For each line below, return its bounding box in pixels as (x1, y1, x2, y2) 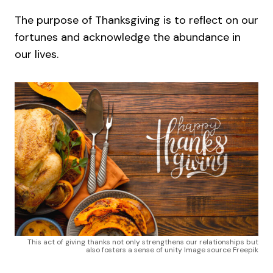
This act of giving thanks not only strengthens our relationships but (27, 237, 258, 247)
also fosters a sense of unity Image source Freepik (86, 245, 258, 255)
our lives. (15, 46, 58, 62)
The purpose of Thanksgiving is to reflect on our (15, 12, 258, 27)
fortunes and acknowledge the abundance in (15, 29, 241, 44)
